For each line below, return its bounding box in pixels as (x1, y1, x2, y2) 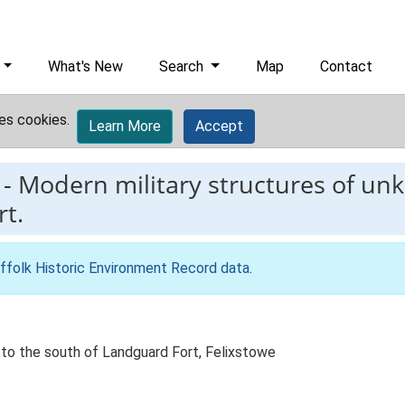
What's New (48, 58, 124, 75)
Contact (320, 58, 373, 75)
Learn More (89, 118, 161, 135)
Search (159, 58, 208, 75)
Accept (195, 118, 243, 135)
